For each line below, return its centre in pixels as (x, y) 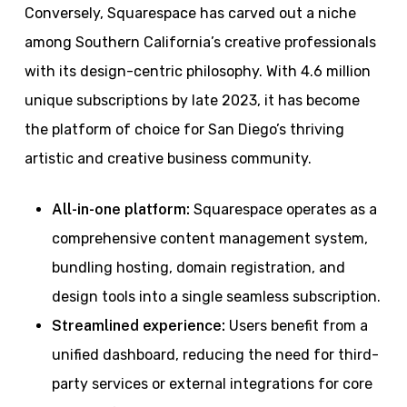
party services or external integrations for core (212, 383)
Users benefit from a (296, 325)
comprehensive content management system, (209, 238)
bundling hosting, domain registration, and (198, 267)
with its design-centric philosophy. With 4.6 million (197, 71)
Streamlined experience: (138, 325)
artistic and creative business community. (168, 158)
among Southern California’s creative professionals (200, 42)
